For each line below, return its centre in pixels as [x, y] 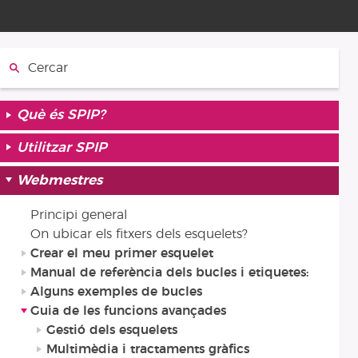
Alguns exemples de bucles [117, 292]
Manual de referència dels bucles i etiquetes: [170, 273]
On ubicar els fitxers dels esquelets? [139, 235]
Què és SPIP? [62, 115]
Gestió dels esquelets [111, 330]
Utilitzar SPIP [62, 148]
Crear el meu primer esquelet [122, 254]
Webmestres [60, 181]
